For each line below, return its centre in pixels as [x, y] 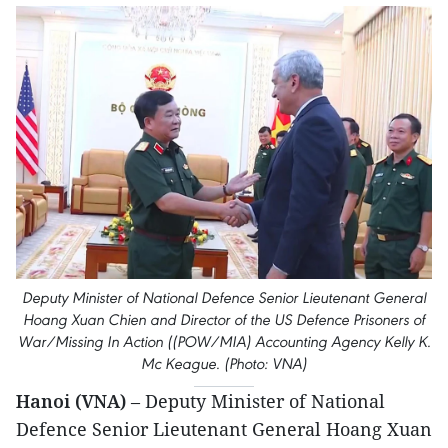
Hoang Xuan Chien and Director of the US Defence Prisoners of [224, 319]
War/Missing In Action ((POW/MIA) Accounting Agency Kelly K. [224, 341]
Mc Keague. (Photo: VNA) [224, 363]
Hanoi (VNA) [71, 400]
